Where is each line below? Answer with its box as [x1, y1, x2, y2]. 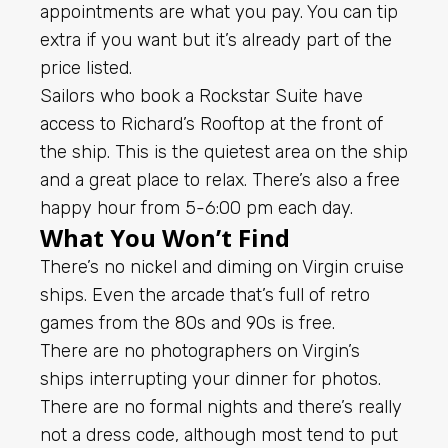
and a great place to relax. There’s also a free [40, 168, 400, 191]
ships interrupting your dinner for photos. [40, 367, 381, 390]
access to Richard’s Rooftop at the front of [40, 112, 383, 135]
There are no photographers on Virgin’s [40, 339, 360, 362]
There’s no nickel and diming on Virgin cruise [40, 255, 404, 278]
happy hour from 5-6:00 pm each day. [40, 196, 353, 219]
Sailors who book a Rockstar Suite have [40, 84, 363, 107]
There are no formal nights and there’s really [40, 395, 402, 418]
